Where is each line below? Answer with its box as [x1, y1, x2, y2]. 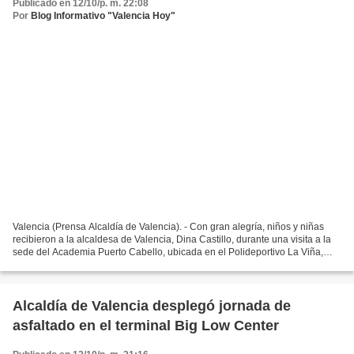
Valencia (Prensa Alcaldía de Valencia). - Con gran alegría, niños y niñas [13, 221, 324, 233]
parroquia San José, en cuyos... [13, 259, 148, 271]
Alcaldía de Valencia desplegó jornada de [13, 298, 291, 314]
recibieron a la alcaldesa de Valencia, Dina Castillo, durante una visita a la [13, 234, 331, 246]
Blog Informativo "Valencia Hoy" [31, 9, 175, 21]
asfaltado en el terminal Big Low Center [13, 318, 279, 334]
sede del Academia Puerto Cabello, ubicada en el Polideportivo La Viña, [13, 247, 323, 258]
